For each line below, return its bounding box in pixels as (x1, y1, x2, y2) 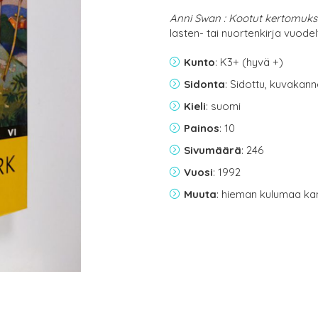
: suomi (206, 99, 241, 113)
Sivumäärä (184, 143, 241, 157)
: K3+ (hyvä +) (215, 55, 283, 69)
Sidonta (184, 77, 225, 91)
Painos (184, 121, 219, 135)
